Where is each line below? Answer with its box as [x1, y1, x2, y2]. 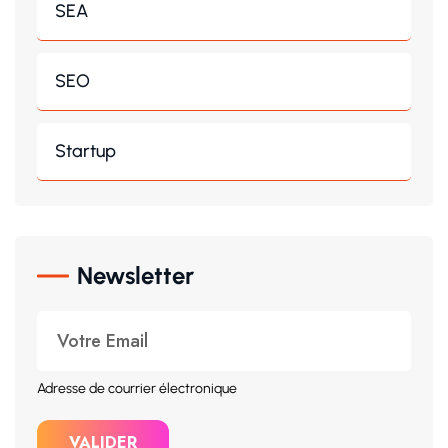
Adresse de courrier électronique [37, 380, 237, 397]
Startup [55, 140, 116, 162]
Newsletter [77, 261, 194, 290]
